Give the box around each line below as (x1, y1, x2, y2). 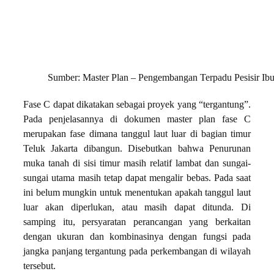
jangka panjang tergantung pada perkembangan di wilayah (23, 246, 251, 257)
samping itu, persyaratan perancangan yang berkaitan (23, 217, 251, 228)
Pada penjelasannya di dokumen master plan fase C (23, 114, 251, 125)
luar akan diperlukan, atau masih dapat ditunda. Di (23, 202, 251, 213)
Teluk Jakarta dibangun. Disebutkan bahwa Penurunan (23, 143, 251, 155)
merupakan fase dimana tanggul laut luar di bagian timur (23, 128, 251, 140)
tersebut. (23, 261, 56, 272)
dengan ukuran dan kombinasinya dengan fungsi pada (23, 231, 251, 243)
